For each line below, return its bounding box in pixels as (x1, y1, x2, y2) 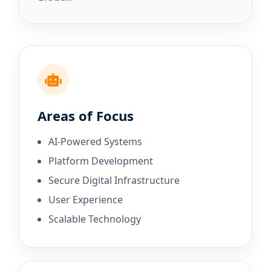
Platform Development (48, 154, 154, 168)
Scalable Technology (48, 212, 142, 226)
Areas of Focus (38, 106, 134, 125)
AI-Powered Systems (48, 135, 143, 148)
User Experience (48, 193, 123, 206)
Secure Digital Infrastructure (48, 174, 180, 187)
